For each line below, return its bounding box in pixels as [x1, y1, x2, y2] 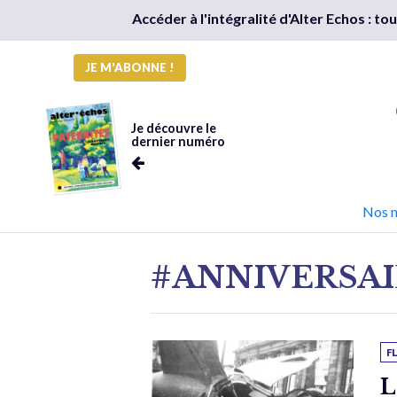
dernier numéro [130, 134, 225, 149]
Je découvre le [130, 121, 216, 136]
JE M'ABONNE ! [85, 60, 175, 74]
